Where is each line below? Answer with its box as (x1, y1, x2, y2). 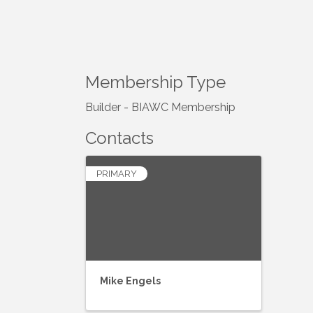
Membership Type (85, 72, 226, 93)
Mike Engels (100, 275, 161, 287)
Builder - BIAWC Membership (85, 101, 235, 115)
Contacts (85, 128, 154, 149)
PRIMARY (96, 168, 137, 180)
